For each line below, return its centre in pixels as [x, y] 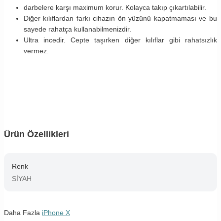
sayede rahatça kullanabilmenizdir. [77, 29]
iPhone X [56, 213]
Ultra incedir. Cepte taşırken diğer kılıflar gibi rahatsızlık [120, 40]
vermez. [36, 51]
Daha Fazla [23, 213]
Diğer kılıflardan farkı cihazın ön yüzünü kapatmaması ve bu [120, 18]
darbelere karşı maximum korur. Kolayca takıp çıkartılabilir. [115, 8]
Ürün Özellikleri [37, 134]
